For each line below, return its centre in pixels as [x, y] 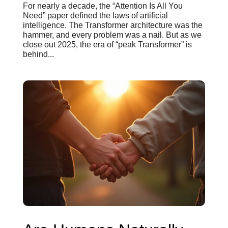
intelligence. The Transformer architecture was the [112, 25]
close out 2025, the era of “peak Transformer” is [107, 44]
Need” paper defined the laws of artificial [95, 15]
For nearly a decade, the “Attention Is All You [103, 6]
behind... [38, 54]
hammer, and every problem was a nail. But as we [112, 35]
